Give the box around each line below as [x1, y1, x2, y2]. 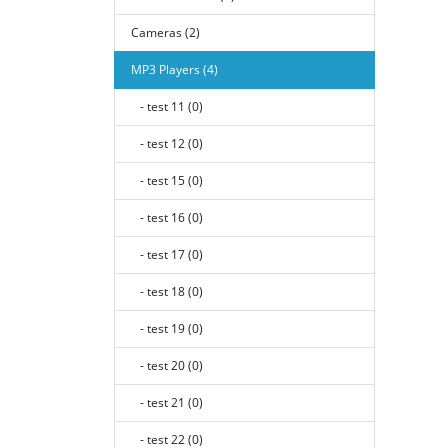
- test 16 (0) [131, 209, 203, 226]
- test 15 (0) [131, 172, 203, 189]
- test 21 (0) [131, 394, 203, 411]
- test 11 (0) [131, 98, 203, 115]
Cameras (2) [131, 24, 200, 41]
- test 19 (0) [131, 320, 203, 337]
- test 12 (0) [131, 135, 203, 152]
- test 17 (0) [131, 246, 203, 263]
